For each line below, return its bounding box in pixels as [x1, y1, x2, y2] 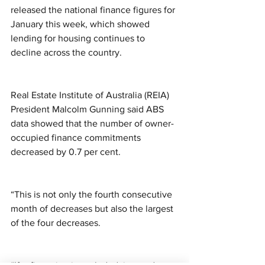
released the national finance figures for [11, 5, 177, 15]
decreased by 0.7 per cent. [11, 147, 123, 157]
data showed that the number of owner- [11, 118, 174, 129]
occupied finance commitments [11, 132, 143, 143]
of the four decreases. [11, 218, 103, 228]
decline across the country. [11, 47, 124, 58]
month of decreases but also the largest [11, 203, 176, 214]
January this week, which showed [11, 19, 152, 30]
